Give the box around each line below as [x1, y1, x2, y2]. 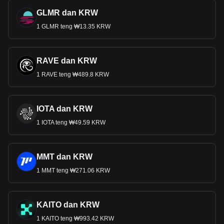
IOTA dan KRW [36, 104, 92, 113]
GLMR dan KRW [36, 8, 98, 17]
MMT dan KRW [36, 152, 92, 161]
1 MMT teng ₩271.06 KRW [36, 167, 110, 174]
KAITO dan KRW [36, 200, 99, 209]
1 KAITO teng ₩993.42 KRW [36, 215, 114, 222]
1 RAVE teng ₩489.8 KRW [36, 71, 109, 78]
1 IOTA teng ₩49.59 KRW [36, 119, 105, 126]
